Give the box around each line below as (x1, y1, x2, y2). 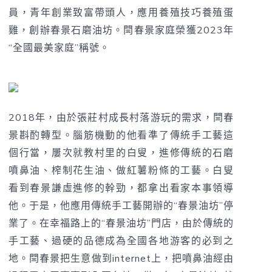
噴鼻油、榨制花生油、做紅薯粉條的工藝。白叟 (8, 163, 234, 177)
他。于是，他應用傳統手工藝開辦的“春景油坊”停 (8, 199, 234, 212)
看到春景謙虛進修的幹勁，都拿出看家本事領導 (8, 181, 234, 195)
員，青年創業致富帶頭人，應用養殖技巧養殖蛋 (8, 5, 234, 19)
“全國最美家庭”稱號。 (8, 41, 110, 55)
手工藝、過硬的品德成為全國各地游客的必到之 (8, 234, 234, 248)
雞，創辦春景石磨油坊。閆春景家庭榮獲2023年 (8, 23, 234, 37)
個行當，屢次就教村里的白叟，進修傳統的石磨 (8, 146, 234, 160)
